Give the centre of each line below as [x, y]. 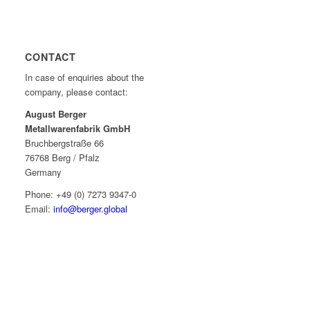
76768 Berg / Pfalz [63, 158]
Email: [39, 209]
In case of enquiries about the [85, 77]
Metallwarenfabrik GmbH [78, 129]
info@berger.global [92, 209]
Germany [44, 172]
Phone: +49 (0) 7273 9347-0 [81, 194]
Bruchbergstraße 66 [65, 143]
